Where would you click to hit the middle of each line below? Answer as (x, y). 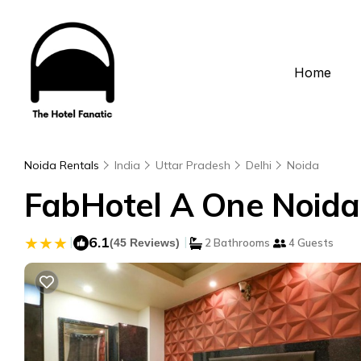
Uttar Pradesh (193, 165)
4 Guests (310, 243)
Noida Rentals (63, 165)
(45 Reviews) (145, 243)
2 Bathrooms (236, 243)
